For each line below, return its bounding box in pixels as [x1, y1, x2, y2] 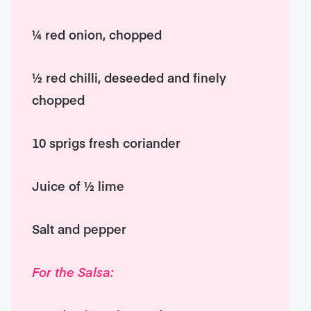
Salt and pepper [32, 220, 127, 237]
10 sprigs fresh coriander [32, 134, 181, 151]
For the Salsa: [32, 263, 114, 280]
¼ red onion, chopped [32, 26, 162, 43]
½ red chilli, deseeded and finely [32, 69, 227, 86]
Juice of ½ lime [32, 177, 125, 194]
